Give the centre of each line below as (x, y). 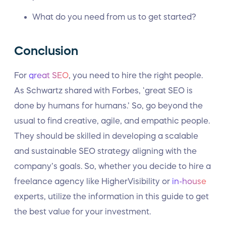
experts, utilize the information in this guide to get (111, 196)
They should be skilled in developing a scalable (106, 136)
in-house (189, 181)
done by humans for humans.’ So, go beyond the (108, 105)
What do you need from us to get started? (114, 17)
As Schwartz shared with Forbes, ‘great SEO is (103, 90)
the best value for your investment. (82, 211)
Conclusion (46, 51)
